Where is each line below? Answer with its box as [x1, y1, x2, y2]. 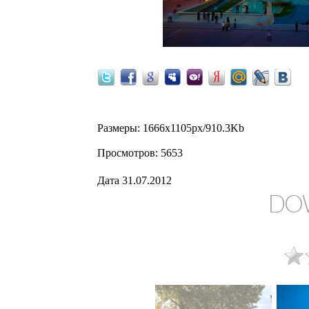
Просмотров [97, 147, 155, 159]
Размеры [97, 122, 137, 134]
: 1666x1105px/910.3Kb [137, 122, 244, 134]
